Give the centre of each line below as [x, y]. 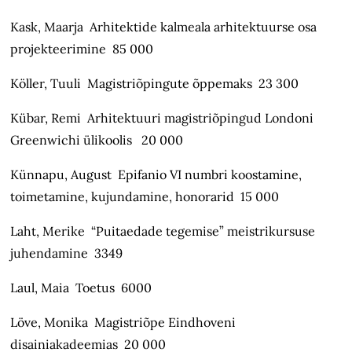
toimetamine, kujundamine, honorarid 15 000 [145, 197]
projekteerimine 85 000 [82, 49]
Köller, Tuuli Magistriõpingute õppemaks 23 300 [155, 84]
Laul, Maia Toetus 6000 [81, 288]
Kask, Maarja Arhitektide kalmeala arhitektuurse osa [164, 27]
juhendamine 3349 [67, 253]
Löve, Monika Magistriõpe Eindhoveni [123, 323]
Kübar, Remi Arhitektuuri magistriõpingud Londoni [162, 118]
